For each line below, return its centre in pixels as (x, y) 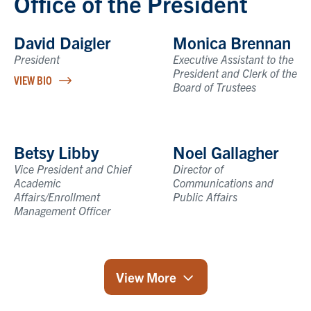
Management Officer (62, 210)
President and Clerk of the (235, 73)
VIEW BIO (33, 79)
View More (146, 277)
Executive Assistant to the (233, 59)
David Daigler (62, 42)
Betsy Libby (56, 152)
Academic (37, 182)
